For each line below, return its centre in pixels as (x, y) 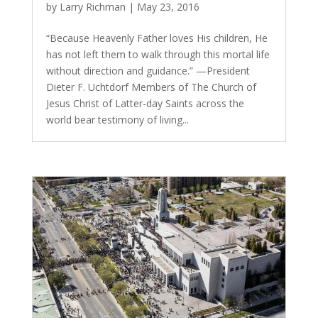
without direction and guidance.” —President (148, 71)
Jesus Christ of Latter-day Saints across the (145, 103)
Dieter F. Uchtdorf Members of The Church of (151, 87)
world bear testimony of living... (117, 120)
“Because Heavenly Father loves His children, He (157, 38)
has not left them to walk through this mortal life (158, 54)
